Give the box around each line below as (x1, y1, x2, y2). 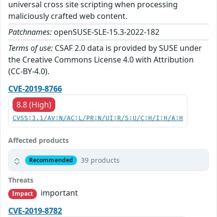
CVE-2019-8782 (8, 205, 62, 216)
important (39, 187, 78, 199)
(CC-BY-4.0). (8, 66, 49, 77)
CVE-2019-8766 (8, 83, 62, 94)
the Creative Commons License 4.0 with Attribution (8, 54, 194, 65)
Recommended (29, 155, 74, 164)
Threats (8, 175, 33, 185)
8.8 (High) (16, 99, 51, 110)
